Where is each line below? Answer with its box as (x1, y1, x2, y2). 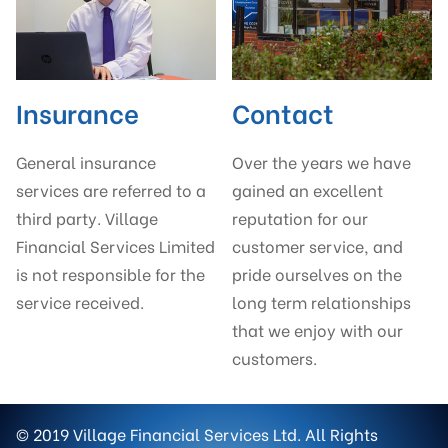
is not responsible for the (16, 262, 205, 286)
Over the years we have (232, 150, 411, 174)
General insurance (16, 150, 156, 174)
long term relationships (232, 290, 411, 314)
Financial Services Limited (16, 234, 215, 258)
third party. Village (16, 206, 158, 230)
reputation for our (232, 206, 368, 230)
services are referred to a (16, 178, 206, 202)
